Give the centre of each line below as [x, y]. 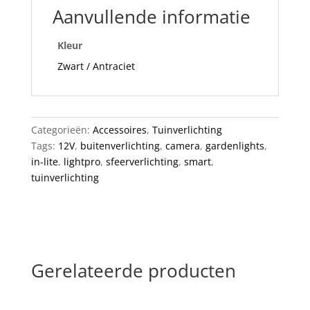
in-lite [44, 162]
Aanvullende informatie [151, 17]
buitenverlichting [120, 146]
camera [182, 146]
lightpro [82, 162]
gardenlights [235, 146]
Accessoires [119, 130]
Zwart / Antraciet [96, 66]
